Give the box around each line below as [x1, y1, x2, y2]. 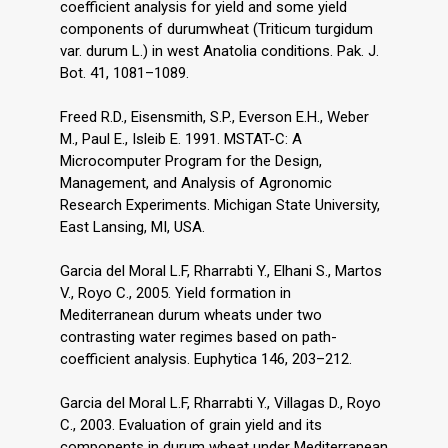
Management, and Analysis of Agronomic [60, 173, 332, 192]
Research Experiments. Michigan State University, [60, 195, 380, 214]
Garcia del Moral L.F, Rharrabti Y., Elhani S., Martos [60, 261, 382, 280]
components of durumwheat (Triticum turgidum [60, 19, 373, 38]
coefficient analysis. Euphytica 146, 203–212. [60, 349, 352, 368]
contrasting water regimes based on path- [60, 327, 337, 346]
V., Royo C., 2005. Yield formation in [60, 283, 291, 302]
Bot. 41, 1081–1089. [60, 63, 189, 82]
